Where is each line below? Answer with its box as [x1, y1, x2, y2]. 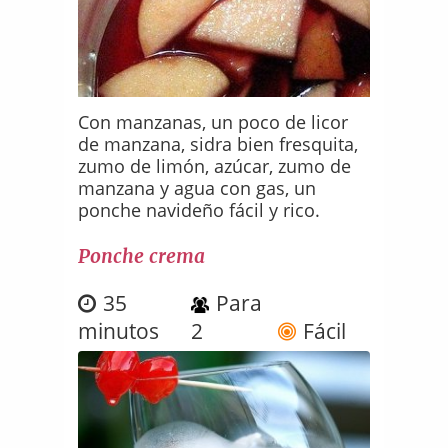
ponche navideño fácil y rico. [78, 197, 321, 222]
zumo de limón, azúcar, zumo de [78, 153, 352, 178]
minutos [78, 316, 160, 345]
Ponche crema [78, 243, 206, 268]
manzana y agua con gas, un [78, 175, 317, 200]
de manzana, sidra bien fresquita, [78, 131, 359, 156]
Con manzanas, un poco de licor [78, 109, 349, 134]
